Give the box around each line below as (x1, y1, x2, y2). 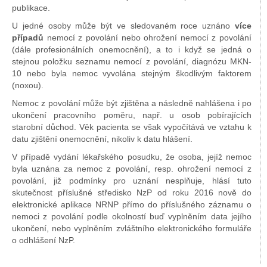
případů (12, 33, 44, 42)
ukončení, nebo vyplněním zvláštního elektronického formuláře (12, 223, 252, 233)
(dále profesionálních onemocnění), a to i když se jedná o (12, 45, 252, 54)
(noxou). (12, 80, 44, 90)
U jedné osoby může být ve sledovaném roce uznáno (12, 21, 235, 30)
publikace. (12, 3, 50, 13)
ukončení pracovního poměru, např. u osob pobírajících (12, 110, 252, 120)
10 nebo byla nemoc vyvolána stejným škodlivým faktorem (12, 69, 252, 78)
